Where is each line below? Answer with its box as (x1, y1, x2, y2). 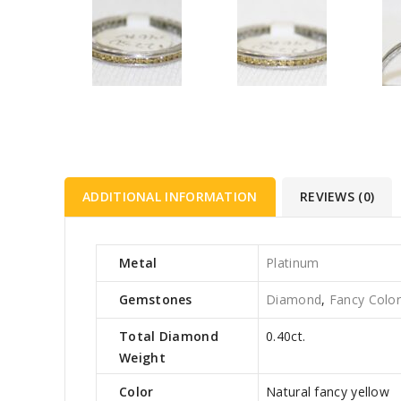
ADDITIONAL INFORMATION (82, 188, 258, 206)
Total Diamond (119, 328, 218, 346)
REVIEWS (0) (299, 188, 375, 206)
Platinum (266, 254, 320, 272)
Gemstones (119, 291, 192, 309)
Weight (119, 349, 166, 367)
